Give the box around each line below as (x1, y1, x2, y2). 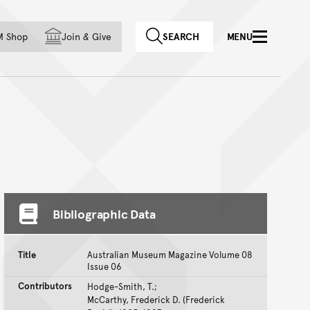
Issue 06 (87, 260, 122, 273)
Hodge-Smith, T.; (87, 280, 157, 293)
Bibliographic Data (53, 205, 156, 223)
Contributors (18, 280, 72, 293)
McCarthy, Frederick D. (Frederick (87, 293, 225, 307)
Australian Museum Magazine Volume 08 (87, 248, 253, 262)
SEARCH (163, 30, 199, 43)
